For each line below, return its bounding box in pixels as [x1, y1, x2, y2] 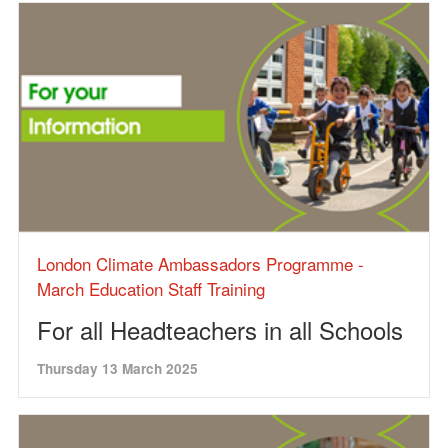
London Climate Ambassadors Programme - [37, 251, 364, 277]
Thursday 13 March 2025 [37, 359, 198, 379]
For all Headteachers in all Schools [37, 312, 403, 348]
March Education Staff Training [37, 276, 265, 302]
